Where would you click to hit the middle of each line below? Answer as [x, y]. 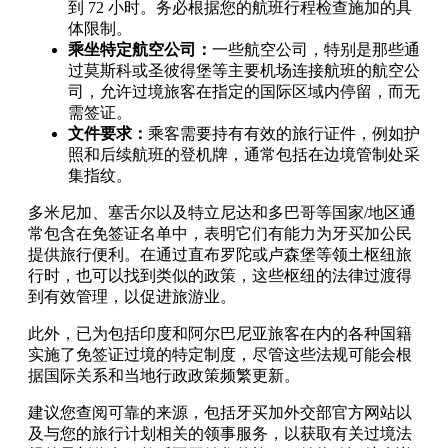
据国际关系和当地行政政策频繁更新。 [164, 375]
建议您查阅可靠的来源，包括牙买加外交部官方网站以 [220, 412]
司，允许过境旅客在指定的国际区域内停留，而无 [244, 91]
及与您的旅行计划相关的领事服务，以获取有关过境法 [220, 433]
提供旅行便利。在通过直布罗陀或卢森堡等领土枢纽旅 [220, 254]
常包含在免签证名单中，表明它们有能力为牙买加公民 [220, 233]
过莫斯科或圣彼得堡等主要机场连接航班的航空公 [244, 70]
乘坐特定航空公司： [140, 49]
